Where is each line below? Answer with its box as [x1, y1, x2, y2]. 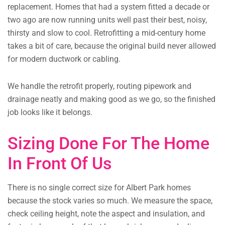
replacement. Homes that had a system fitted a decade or [8, 2, 209, 12]
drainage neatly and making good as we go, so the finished [8, 94, 215, 104]
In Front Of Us [8, 153, 112, 174]
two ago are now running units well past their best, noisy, [8, 15, 207, 25]
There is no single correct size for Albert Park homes [8, 183, 191, 193]
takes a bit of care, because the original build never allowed [8, 41, 216, 51]
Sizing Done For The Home [8, 133, 209, 154]
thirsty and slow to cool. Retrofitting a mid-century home [8, 28, 205, 38]
